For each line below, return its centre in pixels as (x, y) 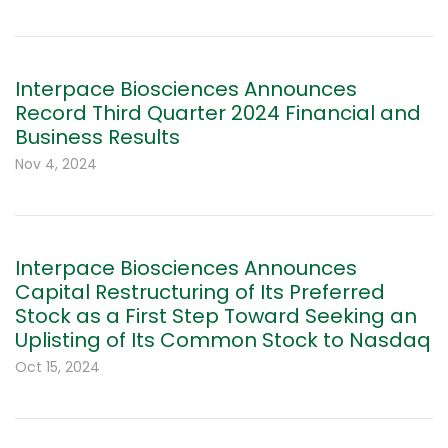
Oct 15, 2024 (57, 367)
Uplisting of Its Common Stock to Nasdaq (223, 340)
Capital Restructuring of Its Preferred (200, 292)
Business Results (97, 137)
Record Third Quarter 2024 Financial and (218, 113)
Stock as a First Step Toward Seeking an (216, 316)
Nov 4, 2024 (56, 164)
